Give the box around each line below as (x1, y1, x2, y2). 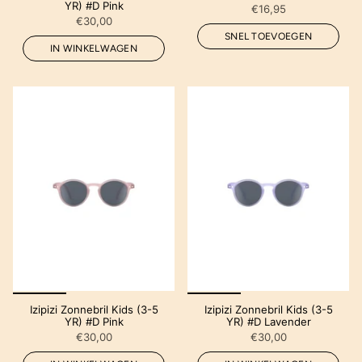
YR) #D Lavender (225, 314, 311, 328)
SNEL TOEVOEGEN (224, 30, 313, 42)
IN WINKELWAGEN (49, 42, 138, 54)
